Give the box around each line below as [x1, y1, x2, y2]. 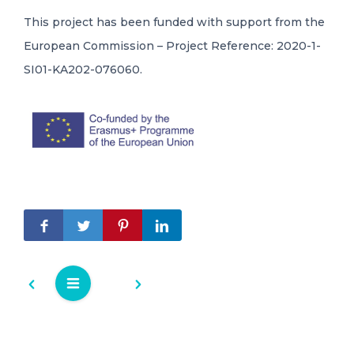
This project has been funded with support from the [24, 14, 325, 29]
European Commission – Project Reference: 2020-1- [24, 38, 321, 53]
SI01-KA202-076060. [24, 62, 142, 77]
